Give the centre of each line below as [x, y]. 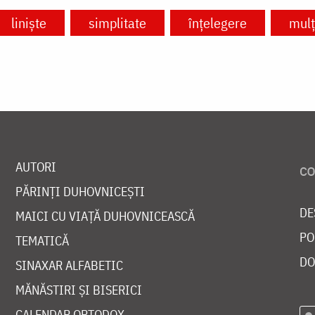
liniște [29, 23]
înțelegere [218, 23]
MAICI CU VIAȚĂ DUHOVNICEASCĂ [105, 217]
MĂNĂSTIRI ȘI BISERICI [78, 290]
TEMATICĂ [42, 241]
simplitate [117, 23]
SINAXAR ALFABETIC [69, 266]
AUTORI [36, 167]
